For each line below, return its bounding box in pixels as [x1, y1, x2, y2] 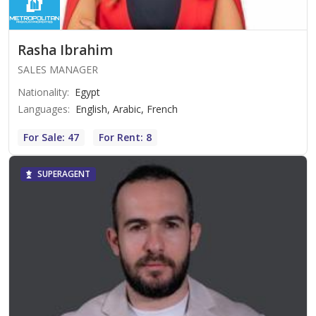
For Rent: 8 [99, 130, 152, 144]
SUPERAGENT [37, 167, 90, 180]
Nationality [18, 85, 67, 99]
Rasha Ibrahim [18, 40, 113, 59]
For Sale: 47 [23, 130, 79, 144]
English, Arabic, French [75, 102, 178, 116]
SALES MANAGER [18, 62, 98, 76]
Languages [18, 102, 68, 116]
